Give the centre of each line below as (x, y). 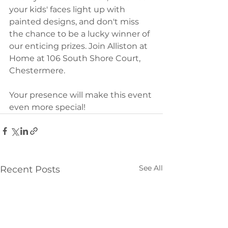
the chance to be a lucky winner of (80, 34)
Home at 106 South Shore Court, (76, 58)
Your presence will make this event (81, 95)
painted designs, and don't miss (75, 22)
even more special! (47, 107)
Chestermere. (38, 70)
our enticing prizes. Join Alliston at (79, 46)
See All (151, 168)
